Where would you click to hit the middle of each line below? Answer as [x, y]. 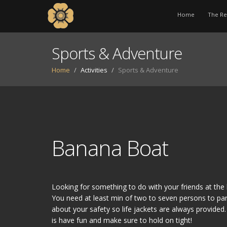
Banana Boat [110, 148]
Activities [94, 70]
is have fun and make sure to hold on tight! [122, 220]
